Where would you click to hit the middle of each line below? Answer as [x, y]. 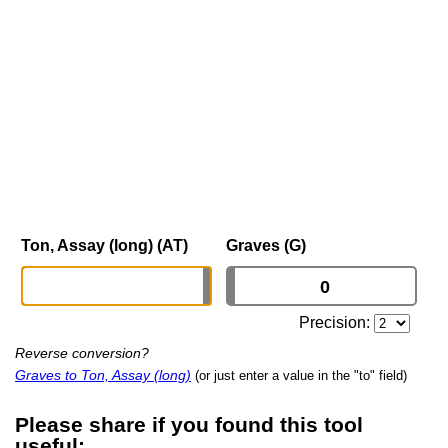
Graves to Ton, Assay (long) [103, 375]
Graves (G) [266, 246]
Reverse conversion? [82, 353]
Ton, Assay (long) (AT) [104, 246]
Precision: [337, 323]
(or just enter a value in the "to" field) [301, 376]
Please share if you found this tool [189, 424]
